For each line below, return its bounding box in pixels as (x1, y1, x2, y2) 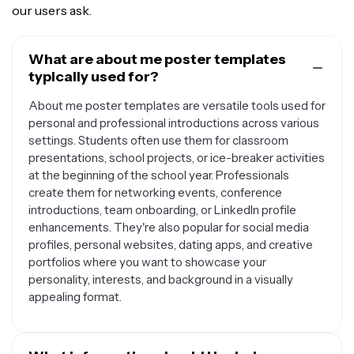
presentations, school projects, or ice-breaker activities (28, 150, 325, 165)
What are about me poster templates (28, 51, 286, 68)
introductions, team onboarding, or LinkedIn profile (28, 202, 296, 217)
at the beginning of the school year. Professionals (28, 168, 289, 183)
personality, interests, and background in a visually (28, 272, 293, 287)
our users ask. (12, 2, 92, 18)
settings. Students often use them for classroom (28, 133, 288, 148)
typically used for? (28, 68, 159, 85)
